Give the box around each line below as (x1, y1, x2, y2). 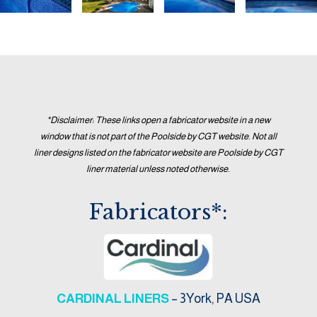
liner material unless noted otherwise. (86, 163, 231, 175)
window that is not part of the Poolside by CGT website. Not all (40, 131, 277, 142)
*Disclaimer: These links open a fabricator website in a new (46, 115, 270, 126)
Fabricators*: (88, 199, 228, 226)
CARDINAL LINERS (56, 291, 169, 306)
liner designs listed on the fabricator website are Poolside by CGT (33, 147, 283, 158)
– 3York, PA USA (171, 291, 260, 306)
